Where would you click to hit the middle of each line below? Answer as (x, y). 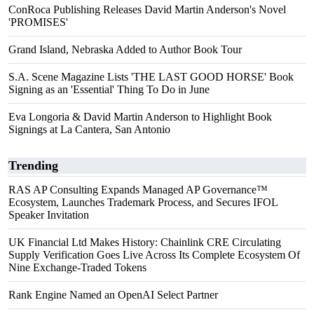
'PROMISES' (38, 22)
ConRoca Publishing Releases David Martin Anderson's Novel (147, 9)
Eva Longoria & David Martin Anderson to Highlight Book (140, 117)
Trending (33, 165)
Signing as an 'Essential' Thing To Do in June (109, 89)
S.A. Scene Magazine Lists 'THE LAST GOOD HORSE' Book (151, 77)
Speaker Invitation (49, 215)
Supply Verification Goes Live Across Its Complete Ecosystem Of (154, 255)
